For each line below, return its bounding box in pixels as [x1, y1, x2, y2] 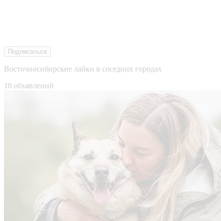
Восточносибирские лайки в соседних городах [4, 64, 162, 73]
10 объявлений [4, 81, 54, 90]
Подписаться [8, 47, 47, 55]
